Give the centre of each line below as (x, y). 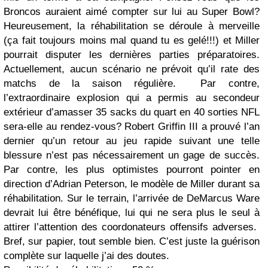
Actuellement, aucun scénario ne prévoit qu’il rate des (132, 69)
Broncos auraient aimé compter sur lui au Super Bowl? (132, 11)
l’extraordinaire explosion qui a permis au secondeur (132, 98)
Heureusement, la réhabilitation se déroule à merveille (132, 26)
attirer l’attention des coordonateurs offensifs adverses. (132, 227)
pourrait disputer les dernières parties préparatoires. (132, 54)
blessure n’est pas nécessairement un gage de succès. (132, 155)
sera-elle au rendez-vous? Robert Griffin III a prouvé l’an (132, 126)
